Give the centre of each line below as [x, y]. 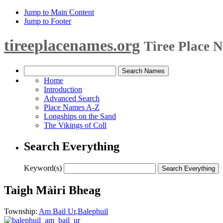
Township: [21, 211]
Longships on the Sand [80, 116]
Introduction [63, 89]
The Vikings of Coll [75, 125]
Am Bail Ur [57, 211]
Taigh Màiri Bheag [52, 190]
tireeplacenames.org [72, 46]
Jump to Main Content [59, 12]
